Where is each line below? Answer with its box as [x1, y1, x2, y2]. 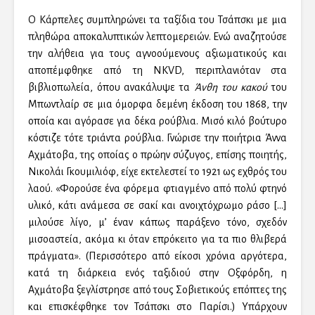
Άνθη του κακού [193, 82, 268, 94]
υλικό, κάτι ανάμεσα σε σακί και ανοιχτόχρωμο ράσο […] [28, 200, 287, 212]
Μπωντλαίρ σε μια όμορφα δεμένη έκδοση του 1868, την [28, 98, 287, 110]
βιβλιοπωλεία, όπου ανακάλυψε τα [28, 82, 194, 94]
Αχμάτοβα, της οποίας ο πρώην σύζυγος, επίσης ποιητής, [28, 149, 287, 161]
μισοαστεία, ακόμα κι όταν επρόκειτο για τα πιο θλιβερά [28, 233, 287, 245]
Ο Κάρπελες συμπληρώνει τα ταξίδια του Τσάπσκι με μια [28, 14, 287, 26]
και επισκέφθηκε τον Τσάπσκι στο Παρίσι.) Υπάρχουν [28, 301, 287, 313]
